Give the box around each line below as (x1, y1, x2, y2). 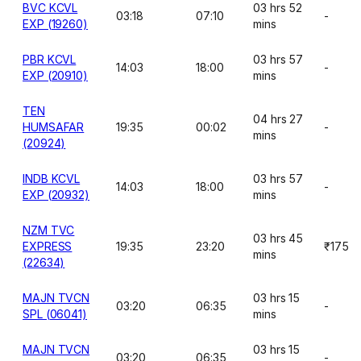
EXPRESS (23, 239, 73, 253)
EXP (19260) (23, 17, 89, 31)
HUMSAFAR (23, 120, 85, 134)
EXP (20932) (23, 188, 90, 201)
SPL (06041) (23, 307, 88, 321)
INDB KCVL (23, 172, 81, 185)
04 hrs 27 (253, 112, 304, 126)
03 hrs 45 (253, 231, 304, 245)
